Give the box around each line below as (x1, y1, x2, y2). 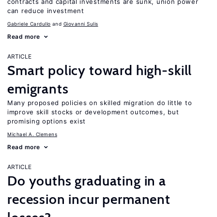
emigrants (7, 80, 69, 97)
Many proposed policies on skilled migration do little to (7, 99, 192, 107)
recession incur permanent (7, 191, 170, 207)
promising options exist (7, 117, 86, 125)
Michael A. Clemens (7, 131, 57, 137)
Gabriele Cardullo (7, 21, 51, 27)
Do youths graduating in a (7, 172, 166, 189)
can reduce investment (7, 7, 84, 15)
